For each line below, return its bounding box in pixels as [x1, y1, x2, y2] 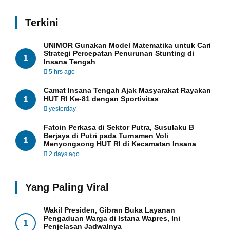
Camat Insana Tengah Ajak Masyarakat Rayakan [44, 86, 211, 94]
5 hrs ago [47, 68, 75, 75]
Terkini [25, 16, 59, 28]
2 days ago [47, 150, 80, 158]
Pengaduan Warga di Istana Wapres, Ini [44, 214, 180, 222]
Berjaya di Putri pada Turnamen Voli [44, 131, 168, 140]
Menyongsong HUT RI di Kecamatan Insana [44, 139, 196, 148]
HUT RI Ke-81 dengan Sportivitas [44, 94, 159, 103]
